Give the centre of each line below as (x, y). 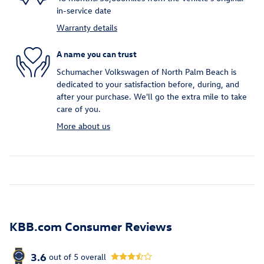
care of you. (79, 108)
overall (92, 257)
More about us (83, 126)
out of (61, 257)
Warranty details (87, 27)
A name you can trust (97, 54)
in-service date (84, 10)
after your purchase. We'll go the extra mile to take (152, 96)
